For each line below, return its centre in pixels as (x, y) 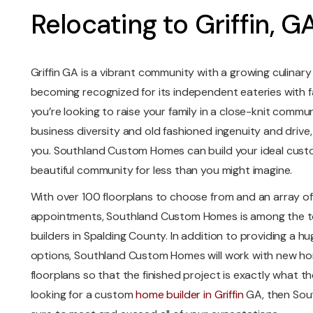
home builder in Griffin (190, 294)
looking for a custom (83, 294)
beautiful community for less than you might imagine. (161, 170)
